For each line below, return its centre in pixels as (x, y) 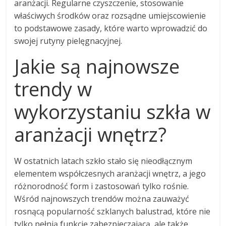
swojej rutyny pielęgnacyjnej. (68, 41)
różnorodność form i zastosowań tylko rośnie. (102, 186)
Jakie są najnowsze (97, 66)
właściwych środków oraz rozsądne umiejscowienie (110, 16)
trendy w (53, 89)
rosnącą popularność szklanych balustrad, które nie (112, 212)
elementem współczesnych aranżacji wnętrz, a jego (110, 174)
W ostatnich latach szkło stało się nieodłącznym (103, 161)
